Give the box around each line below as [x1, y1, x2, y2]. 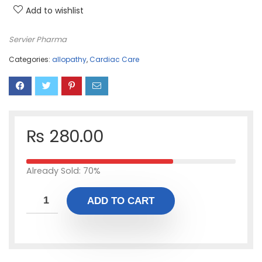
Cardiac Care [89, 54, 139, 64]
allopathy [52, 54, 87, 64]
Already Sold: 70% [26, 165, 101, 177]
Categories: [9, 54, 52, 64]
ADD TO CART [87, 195, 154, 206]
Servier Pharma [9, 34, 67, 45]
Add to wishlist [26, 5, 84, 16]
